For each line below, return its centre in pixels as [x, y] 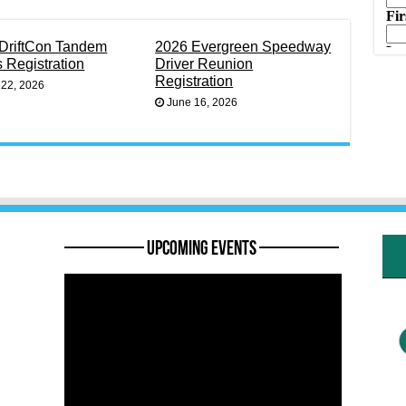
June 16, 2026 [203, 102]
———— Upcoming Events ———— [202, 249]
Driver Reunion [204, 63]
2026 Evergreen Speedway [243, 46]
